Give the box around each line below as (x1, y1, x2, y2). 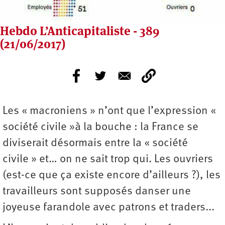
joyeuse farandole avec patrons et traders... (3, 201, 214, 213)
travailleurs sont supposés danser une (3, 185, 191, 197)
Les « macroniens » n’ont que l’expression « (3, 105, 218, 117)
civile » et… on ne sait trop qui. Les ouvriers (3, 153, 213, 165)
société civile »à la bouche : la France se (3, 121, 198, 133)
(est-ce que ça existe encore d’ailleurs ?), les (3, 169, 220, 181)
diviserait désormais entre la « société (3, 137, 188, 149)
